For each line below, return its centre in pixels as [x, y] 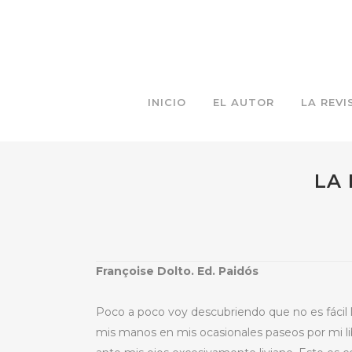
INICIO [167, 102]
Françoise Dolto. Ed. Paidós [177, 271]
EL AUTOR [244, 102]
